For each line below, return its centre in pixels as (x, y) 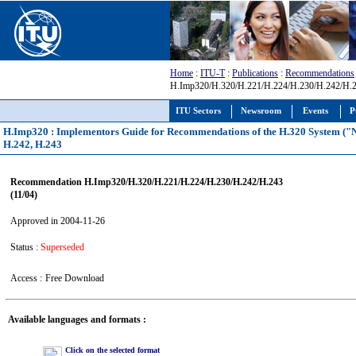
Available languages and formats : (77, 319)
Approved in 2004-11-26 (57, 221)
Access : (26, 278)
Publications (255, 73)
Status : (25, 247)
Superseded (62, 247)
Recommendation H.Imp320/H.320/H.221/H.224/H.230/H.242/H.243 (146, 182)
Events (315, 111)
